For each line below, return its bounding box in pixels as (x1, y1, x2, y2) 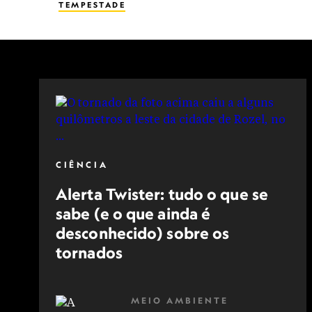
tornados (56, 243, 123, 262)
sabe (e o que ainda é (56, 204, 211, 223)
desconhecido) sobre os (56, 224, 230, 242)
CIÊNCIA (56, 159, 109, 170)
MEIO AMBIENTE (131, 295, 228, 306)
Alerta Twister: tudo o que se (56, 185, 268, 203)
